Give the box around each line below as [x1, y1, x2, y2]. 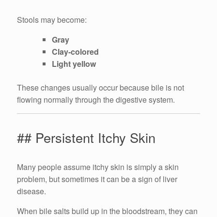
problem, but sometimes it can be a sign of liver [17, 173, 177, 185]
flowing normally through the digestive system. [17, 94, 175, 106]
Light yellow [52, 58, 96, 70]
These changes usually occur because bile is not [17, 82, 184, 93]
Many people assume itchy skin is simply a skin [17, 161, 179, 173]
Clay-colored [52, 46, 99, 58]
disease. [17, 186, 46, 197]
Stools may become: [17, 14, 87, 26]
